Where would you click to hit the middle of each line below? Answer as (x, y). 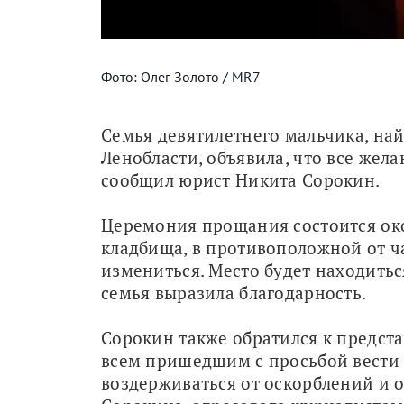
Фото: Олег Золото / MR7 (181, 76)
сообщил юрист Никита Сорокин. (241, 179)
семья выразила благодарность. (234, 292)
